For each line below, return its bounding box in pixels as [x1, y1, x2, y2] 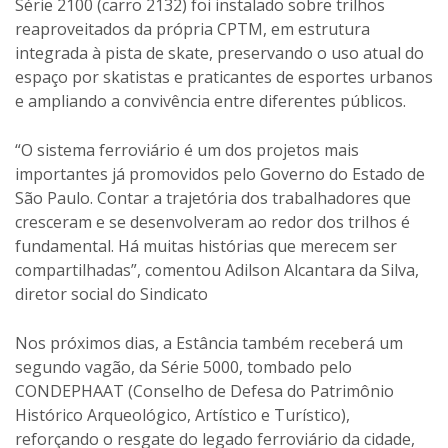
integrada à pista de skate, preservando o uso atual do [15, 41, 424, 64]
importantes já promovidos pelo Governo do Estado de [15, 162, 425, 185]
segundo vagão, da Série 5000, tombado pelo [15, 355, 352, 378]
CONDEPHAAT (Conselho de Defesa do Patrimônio [15, 379, 394, 402]
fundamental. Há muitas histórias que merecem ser [15, 234, 397, 257]
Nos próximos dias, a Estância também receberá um [15, 331, 403, 354]
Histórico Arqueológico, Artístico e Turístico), [15, 403, 350, 426]
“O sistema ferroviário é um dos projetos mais [15, 138, 359, 161]
